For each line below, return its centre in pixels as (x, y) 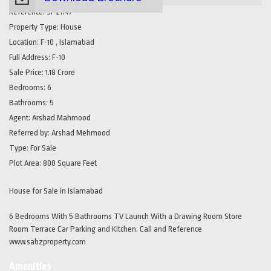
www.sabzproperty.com (47, 242)
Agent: (21, 118)
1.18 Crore (59, 73)
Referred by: (30, 133)
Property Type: (34, 27)
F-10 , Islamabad (67, 42)
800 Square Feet (70, 163)
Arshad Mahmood (61, 118)
